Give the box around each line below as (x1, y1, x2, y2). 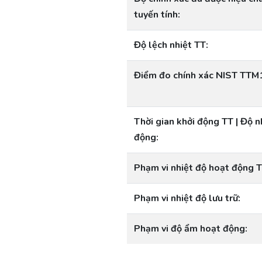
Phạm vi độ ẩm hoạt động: (134, 222, 247, 236)
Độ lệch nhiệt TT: (134, 39, 208, 52)
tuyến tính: (134, 8, 180, 22)
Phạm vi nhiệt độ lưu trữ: (134, 192, 240, 205)
